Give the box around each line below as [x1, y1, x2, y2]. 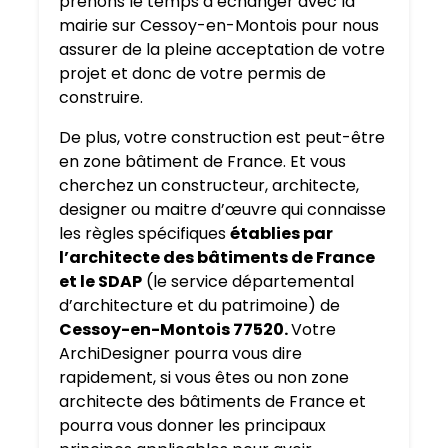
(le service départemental [142, 270, 354, 294]
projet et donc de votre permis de [59, 62, 326, 86]
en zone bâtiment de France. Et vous [59, 150, 346, 174]
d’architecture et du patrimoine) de [59, 294, 340, 318]
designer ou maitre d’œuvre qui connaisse [59, 198, 386, 222]
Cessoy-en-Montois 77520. [59, 318, 291, 342]
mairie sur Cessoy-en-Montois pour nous [59, 14, 379, 38]
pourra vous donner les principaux [59, 414, 326, 438]
